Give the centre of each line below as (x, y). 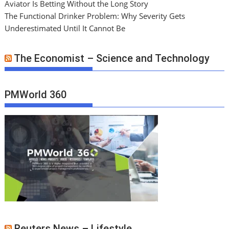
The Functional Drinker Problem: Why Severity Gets (95, 16)
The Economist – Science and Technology (112, 58)
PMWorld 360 (36, 95)
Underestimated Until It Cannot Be (65, 28)
